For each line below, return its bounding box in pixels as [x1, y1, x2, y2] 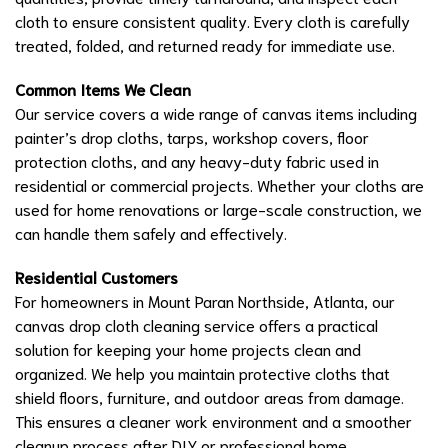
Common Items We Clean [15, 77, 191, 99]
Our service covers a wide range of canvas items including [15, 101, 417, 123]
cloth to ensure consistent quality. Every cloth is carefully [15, 9, 410, 31]
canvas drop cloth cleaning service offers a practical [15, 313, 378, 335]
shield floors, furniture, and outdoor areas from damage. [15, 385, 404, 407]
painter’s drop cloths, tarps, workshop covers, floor [15, 125, 369, 147]
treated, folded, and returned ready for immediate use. [15, 33, 395, 55]
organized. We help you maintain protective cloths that [15, 361, 390, 383]
